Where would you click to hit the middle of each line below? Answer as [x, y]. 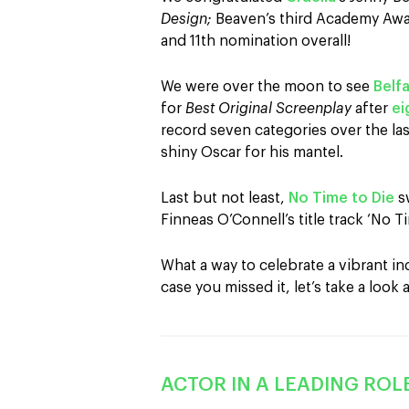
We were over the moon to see [267, 87]
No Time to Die [341, 198]
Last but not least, [225, 198]
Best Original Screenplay [268, 109]
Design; [188, 19]
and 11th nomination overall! [259, 41]
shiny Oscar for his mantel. [254, 152]
